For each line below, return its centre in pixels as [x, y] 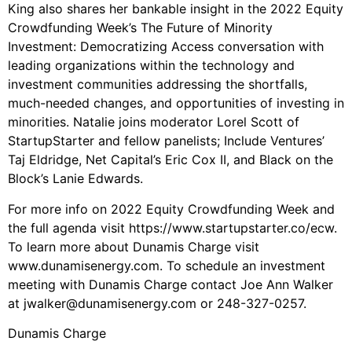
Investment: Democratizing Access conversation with [166, 47]
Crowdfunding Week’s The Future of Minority [140, 28]
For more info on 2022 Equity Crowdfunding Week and [171, 209]
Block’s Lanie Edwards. [75, 179]
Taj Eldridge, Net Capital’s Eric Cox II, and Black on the [170, 160]
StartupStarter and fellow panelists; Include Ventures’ [166, 141]
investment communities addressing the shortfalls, [158, 84]
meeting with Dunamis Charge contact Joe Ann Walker [170, 284]
